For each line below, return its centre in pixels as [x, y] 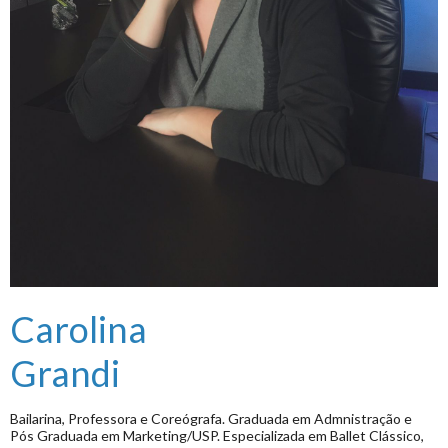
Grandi [65, 372]
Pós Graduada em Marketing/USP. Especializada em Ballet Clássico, [217, 435]
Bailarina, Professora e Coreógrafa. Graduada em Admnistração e [211, 418]
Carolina [78, 328]
